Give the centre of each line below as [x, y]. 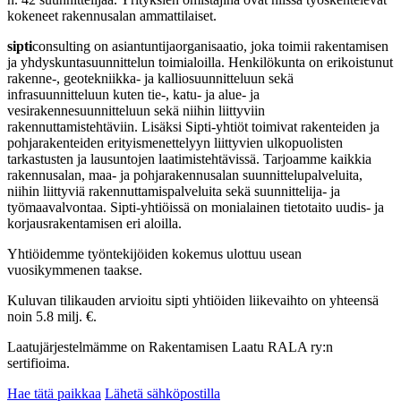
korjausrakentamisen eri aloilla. [94, 223]
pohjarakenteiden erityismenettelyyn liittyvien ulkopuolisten [175, 142]
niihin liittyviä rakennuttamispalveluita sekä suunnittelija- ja [174, 191]
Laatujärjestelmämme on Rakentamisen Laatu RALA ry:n [170, 346]
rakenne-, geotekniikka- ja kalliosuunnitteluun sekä [150, 78]
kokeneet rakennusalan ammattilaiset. [112, 15]
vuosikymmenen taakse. [75, 269]
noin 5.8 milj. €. [52, 316]
